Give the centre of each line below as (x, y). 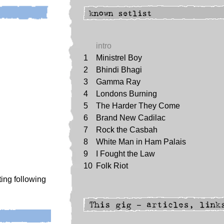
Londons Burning (126, 94)
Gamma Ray (118, 82)
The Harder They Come (138, 106)
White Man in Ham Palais (141, 142)
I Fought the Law (125, 154)
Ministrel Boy (119, 58)
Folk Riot (112, 166)
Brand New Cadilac (131, 118)
